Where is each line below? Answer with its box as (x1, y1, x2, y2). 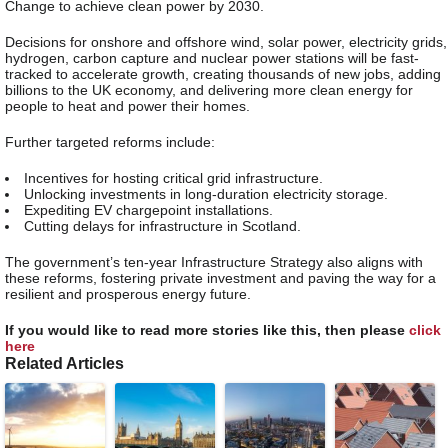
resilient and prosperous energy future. (5, 285, 251, 302)
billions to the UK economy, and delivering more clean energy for (5, 81, 413, 98)
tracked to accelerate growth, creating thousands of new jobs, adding (5, 65, 441, 82)
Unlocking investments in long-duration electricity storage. (24, 185, 388, 202)
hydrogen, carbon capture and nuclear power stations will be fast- (5, 49, 419, 66)
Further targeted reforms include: (5, 133, 215, 150)
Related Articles (5, 353, 124, 372)
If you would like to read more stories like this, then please (5, 321, 409, 338)
